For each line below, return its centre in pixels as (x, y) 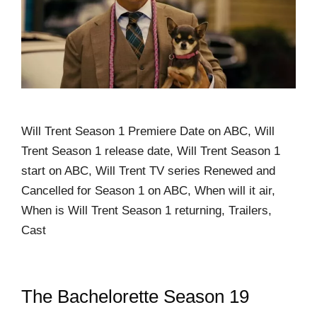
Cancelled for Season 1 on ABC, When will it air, (148, 190)
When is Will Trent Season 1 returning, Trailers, (146, 210)
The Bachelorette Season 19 (135, 296)
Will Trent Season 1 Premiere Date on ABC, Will (148, 131)
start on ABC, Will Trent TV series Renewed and (148, 171)
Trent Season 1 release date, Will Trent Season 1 (151, 151)
